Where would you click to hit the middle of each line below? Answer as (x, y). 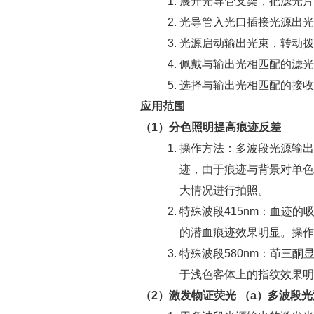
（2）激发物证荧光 (188, 295)
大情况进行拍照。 (224, 190)
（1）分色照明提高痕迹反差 (211, 127)
